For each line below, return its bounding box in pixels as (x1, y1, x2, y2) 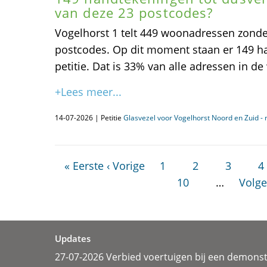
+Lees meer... (55, 85, 122, 99)
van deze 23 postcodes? (55, 4, 213, 21)
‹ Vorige (106, 159, 145, 173)
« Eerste (64, 159, 104, 173)
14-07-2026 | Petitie (55, 113, 123, 123)
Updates (55, 232, 91, 244)
